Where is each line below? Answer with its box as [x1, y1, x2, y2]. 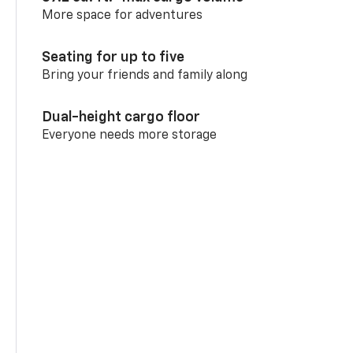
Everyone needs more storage [42, 128, 217, 142]
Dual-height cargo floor [42, 110, 201, 124]
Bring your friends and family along [42, 69, 248, 82]
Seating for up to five [42, 50, 185, 65]
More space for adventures [42, 9, 203, 22]
